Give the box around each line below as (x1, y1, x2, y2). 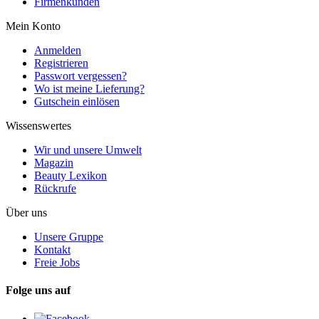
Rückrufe (34, 182, 76, 195)
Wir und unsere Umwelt (34, 144, 142, 157)
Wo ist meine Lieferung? (34, 83, 145, 95)
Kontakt (34, 244, 70, 256)
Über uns (6, 206, 47, 219)
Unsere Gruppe (34, 231, 103, 244)
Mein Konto (6, 20, 61, 33)
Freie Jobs (34, 256, 80, 269)
